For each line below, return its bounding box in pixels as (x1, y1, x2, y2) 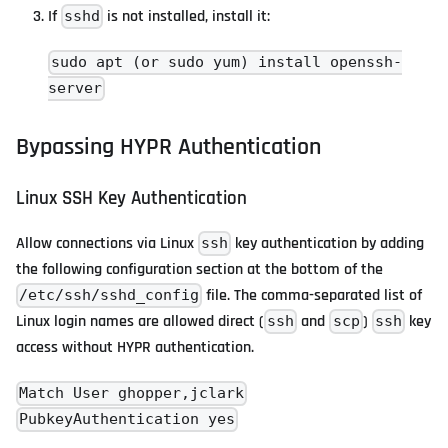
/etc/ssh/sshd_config (19, 286, 200, 305)
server (48, 79, 102, 98)
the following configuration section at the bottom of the (16, 259, 383, 281)
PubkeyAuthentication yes (19, 410, 236, 429)
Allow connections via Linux (16, 233, 198, 255)
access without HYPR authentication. (16, 337, 254, 359)
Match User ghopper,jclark (19, 384, 245, 403)
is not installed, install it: (103, 6, 271, 28)
